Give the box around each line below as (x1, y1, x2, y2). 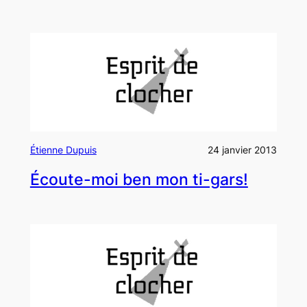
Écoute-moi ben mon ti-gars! (29, 170, 248, 190)
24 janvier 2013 (208, 144, 278, 156)
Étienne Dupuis (29, 144, 97, 156)
